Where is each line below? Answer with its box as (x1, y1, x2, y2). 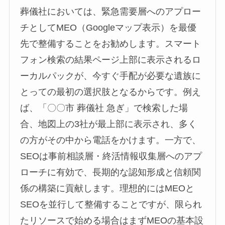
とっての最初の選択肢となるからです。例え (20, 86, 201, 97)
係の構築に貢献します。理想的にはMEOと (20, 183, 195, 193)
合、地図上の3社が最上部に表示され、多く (20, 119, 197, 129)
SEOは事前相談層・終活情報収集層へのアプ (20, 151, 202, 161)
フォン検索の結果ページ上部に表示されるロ (20, 54, 201, 65)
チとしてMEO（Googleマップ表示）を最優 (20, 22, 197, 33)
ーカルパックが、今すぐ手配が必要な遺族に (20, 70, 201, 81)
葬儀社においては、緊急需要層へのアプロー (20, 6, 201, 17)
